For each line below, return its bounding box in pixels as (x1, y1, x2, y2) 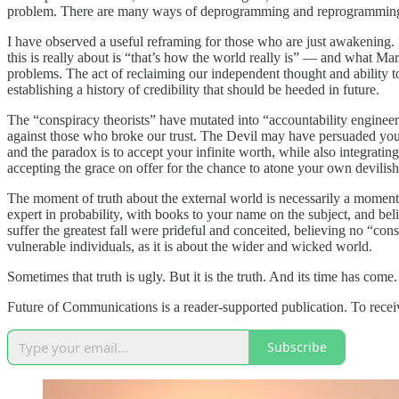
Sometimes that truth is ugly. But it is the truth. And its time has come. (7, 268, 397, 284)
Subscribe (267, 338, 327, 356)
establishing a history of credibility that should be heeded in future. (7, 81, 379, 97)
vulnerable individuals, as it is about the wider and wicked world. (7, 238, 372, 254)
